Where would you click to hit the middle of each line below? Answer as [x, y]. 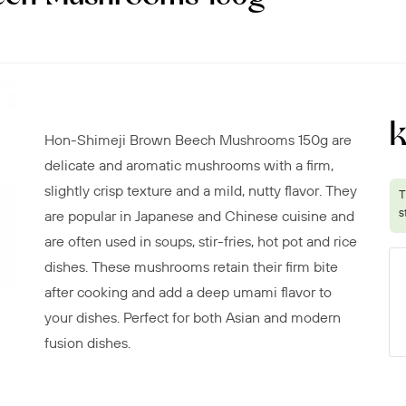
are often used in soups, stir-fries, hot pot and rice [200, 242]
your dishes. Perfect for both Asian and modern [192, 318]
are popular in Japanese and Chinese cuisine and [199, 216]
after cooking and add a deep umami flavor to [188, 292]
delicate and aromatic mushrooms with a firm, [188, 165]
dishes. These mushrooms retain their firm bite [191, 267]
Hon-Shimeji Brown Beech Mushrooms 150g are [198, 140]
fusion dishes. [87, 343]
